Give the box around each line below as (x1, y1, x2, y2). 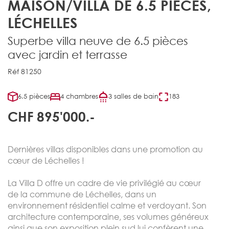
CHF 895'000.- (8, 109, 95, 124)
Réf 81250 (8, 66, 41, 76)
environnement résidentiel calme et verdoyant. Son (8, 200, 207, 211)
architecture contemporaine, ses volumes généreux (8, 211, 209, 222)
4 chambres (60, 92, 98, 101)
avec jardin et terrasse (8, 48, 127, 61)
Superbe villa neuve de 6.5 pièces (8, 34, 188, 47)
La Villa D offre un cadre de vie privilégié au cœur (8, 177, 201, 188)
